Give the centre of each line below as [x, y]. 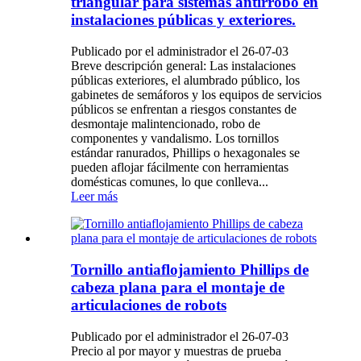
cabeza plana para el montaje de [178, 287]
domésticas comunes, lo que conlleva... [170, 182]
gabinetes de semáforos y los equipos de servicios [196, 95]
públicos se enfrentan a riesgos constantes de [184, 110]
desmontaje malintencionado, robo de [166, 124]
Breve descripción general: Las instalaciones [183, 66]
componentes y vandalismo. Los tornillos [175, 139]
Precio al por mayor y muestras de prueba [176, 351]
